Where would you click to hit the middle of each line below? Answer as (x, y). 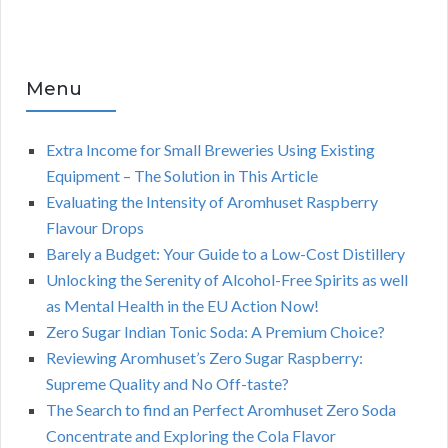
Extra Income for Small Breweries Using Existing (210, 150)
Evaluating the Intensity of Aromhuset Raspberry (212, 202)
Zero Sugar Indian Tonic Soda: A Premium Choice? (215, 332)
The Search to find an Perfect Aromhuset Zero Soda (221, 410)
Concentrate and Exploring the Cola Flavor (191, 436)
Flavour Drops (95, 228)
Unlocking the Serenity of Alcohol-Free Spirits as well (227, 280)
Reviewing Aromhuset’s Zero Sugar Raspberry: (204, 358)
